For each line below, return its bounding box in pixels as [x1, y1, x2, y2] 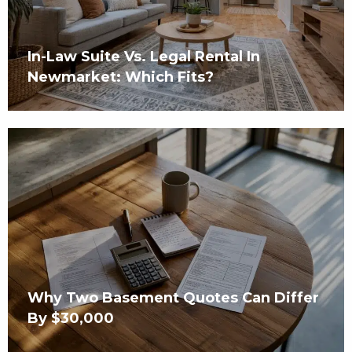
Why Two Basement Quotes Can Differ [27, 289, 319, 307]
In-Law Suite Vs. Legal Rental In [27, 48, 260, 66]
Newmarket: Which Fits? [27, 68, 214, 86]
